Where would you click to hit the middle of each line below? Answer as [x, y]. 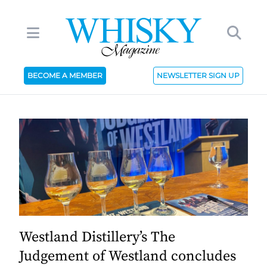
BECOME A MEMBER [65, 75]
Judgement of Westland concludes [128, 257]
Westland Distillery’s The [97, 237]
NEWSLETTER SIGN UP [198, 75]
